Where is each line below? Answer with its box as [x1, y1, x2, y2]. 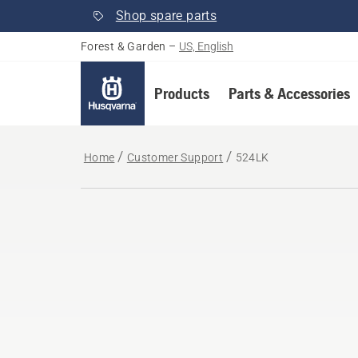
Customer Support [126, 151, 224, 164]
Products [153, 84, 209, 102]
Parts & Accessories [228, 84, 350, 102]
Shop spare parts [115, 8, 217, 23]
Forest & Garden [80, 40, 166, 53]
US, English [179, 40, 234, 53]
